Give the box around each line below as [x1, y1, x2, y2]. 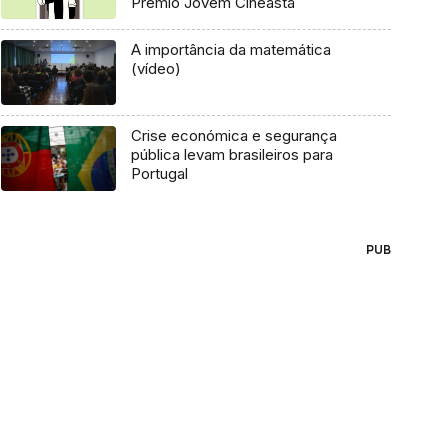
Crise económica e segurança [130, 126, 337, 146]
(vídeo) [130, 59, 181, 79]
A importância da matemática [130, 40, 331, 60]
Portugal [130, 164, 188, 184]
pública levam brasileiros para [130, 145, 333, 165]
